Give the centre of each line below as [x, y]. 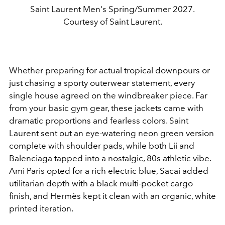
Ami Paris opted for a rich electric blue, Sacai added [109, 171]
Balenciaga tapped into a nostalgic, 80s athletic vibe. [110, 158]
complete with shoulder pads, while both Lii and [102, 146]
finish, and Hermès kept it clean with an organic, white [113, 196]
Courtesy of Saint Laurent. [113, 22]
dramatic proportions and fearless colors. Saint [99, 121]
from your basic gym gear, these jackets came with [106, 108]
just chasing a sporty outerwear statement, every [102, 83]
